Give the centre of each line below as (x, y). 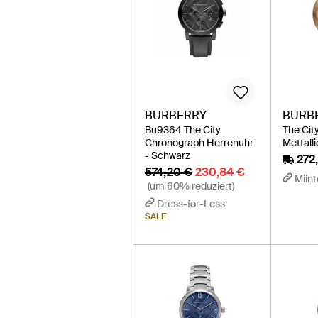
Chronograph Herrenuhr (199, 143)
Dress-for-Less (191, 204)
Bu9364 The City (183, 130)
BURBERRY (176, 116)
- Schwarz (168, 156)
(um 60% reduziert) (191, 186)
